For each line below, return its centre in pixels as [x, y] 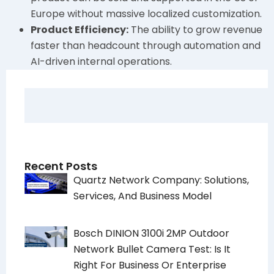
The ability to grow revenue [195, 30]
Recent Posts [61, 166]
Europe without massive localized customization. [146, 14]
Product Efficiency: [80, 30]
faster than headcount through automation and [146, 46]
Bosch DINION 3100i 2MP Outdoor [151, 234]
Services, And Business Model [143, 196]
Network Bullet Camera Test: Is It [152, 250]
